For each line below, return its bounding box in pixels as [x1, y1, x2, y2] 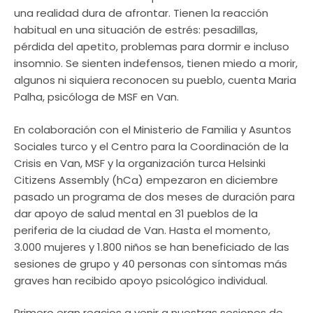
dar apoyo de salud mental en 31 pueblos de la [14, 205, 258, 221]
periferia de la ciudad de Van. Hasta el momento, [14, 222, 270, 238]
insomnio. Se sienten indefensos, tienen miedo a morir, [14, 56, 298, 71]
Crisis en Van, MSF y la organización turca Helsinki [14, 155, 265, 170]
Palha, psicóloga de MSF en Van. [14, 89, 179, 105]
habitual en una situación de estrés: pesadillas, [14, 22, 258, 38]
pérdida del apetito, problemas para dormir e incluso [14, 39, 289, 54]
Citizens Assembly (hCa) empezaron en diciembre [14, 172, 278, 187]
